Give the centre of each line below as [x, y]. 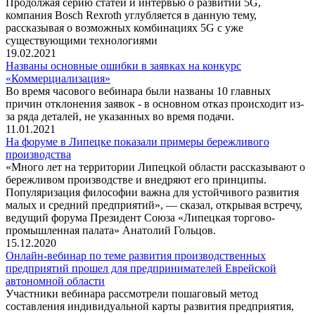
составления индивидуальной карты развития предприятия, [150, 306]
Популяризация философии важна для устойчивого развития [152, 192]
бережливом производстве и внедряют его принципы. [136, 179]
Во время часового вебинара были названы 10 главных [138, 91]
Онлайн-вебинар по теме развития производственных [136, 255]
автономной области [55, 281]
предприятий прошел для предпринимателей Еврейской [141, 268]
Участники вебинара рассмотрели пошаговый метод [132, 293]
